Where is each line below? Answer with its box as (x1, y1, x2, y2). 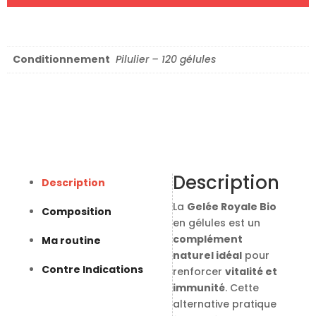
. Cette (224, 281, 259, 296)
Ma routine (41, 233, 101, 248)
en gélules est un (172, 216, 260, 231)
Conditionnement (13, 51, 110, 66)
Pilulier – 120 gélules (116, 51, 216, 66)
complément (172, 232, 243, 247)
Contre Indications (41, 262, 143, 277)
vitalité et (224, 265, 277, 279)
